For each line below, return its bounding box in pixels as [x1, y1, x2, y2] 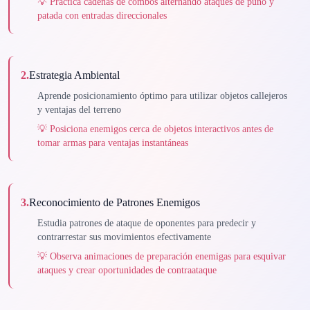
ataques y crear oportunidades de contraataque [37, 265, 217, 275]
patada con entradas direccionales [37, 10, 167, 21]
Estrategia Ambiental [29, 69, 120, 81]
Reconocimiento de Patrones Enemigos [29, 197, 200, 208]
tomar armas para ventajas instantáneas [37, 138, 188, 148]
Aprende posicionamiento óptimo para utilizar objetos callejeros [37, 91, 287, 101]
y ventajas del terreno [37, 104, 121, 115]
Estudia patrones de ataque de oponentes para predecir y [37, 218, 256, 228]
